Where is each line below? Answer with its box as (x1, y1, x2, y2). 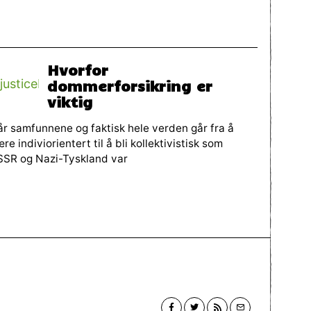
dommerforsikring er (47, 76, 213, 95)
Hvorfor (47, 60, 109, 79)
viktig (47, 92, 94, 111)
